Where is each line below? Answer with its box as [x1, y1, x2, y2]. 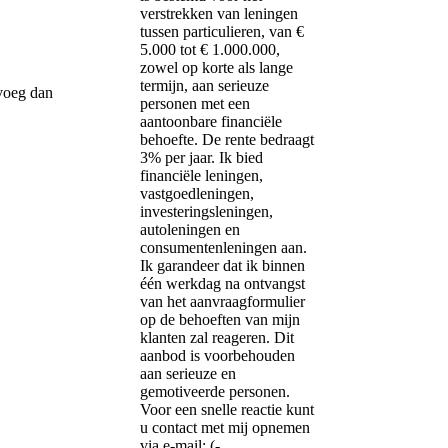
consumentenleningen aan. [140, 239, 307, 257]
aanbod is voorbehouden [140, 347, 295, 365]
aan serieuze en [140, 365, 236, 383]
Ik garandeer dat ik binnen [140, 257, 305, 275]
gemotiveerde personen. [140, 383, 290, 401]
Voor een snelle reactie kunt [140, 401, 314, 419]
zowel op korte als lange [140, 59, 293, 77]
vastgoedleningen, [140, 185, 254, 203]
